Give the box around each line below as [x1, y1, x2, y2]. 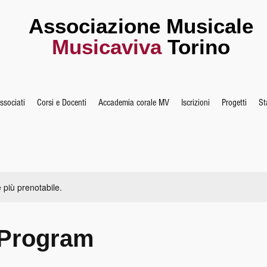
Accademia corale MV [98, 97, 169, 108]
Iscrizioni [181, 97, 210, 108]
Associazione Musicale [28, 14, 253, 38]
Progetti [222, 97, 247, 108]
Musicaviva [51, 35, 162, 58]
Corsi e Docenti [37, 97, 86, 108]
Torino [161, 35, 230, 58]
